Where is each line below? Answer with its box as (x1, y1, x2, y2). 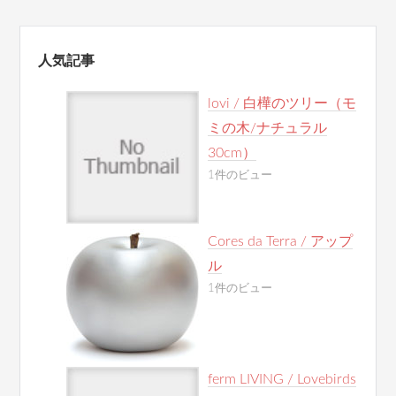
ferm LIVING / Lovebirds (208, 372, 357, 386)
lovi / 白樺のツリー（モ (208, 96, 357, 110)
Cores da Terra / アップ (208, 234, 354, 248)
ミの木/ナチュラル (208, 121, 328, 135)
